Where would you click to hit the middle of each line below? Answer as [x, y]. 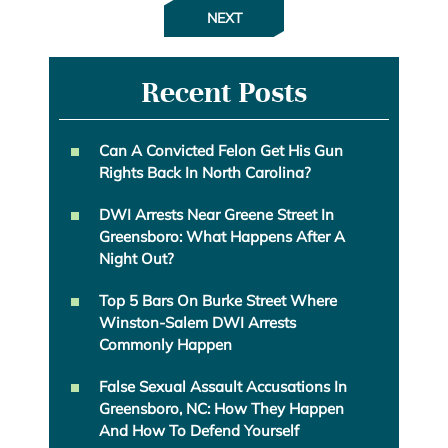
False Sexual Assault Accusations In [223, 387]
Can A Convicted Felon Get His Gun [221, 151]
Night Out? [136, 259]
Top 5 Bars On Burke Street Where [218, 301]
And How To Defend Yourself [199, 431]
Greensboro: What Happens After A [222, 237]
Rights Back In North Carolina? [205, 173]
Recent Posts [224, 93]
